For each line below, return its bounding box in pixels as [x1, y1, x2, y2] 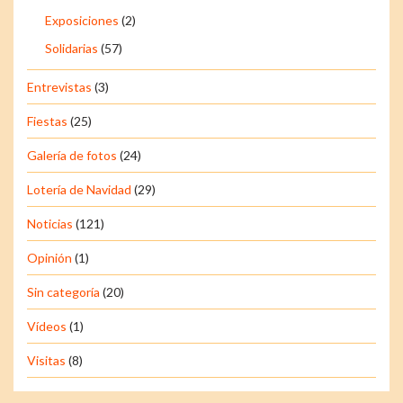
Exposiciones [45, 13, 119, 29]
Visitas [27, 353, 66, 369]
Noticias [27, 216, 73, 232]
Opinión [27, 250, 72, 266]
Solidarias [45, 40, 98, 57]
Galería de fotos [27, 148, 117, 164]
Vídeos [27, 318, 67, 335]
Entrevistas [27, 79, 92, 95]
